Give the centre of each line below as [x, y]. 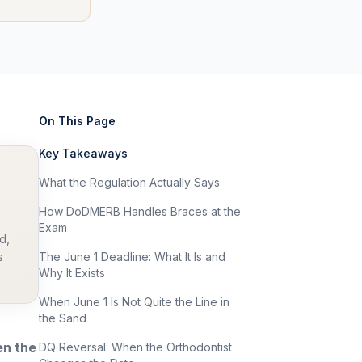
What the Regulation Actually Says [129, 182]
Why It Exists [72, 273]
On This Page [77, 121]
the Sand [63, 318]
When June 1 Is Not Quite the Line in [134, 302]
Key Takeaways [83, 153]
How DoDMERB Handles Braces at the [140, 211]
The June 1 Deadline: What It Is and [132, 257]
